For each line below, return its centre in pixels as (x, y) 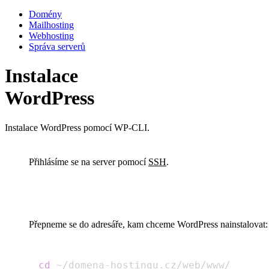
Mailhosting (51, 25)
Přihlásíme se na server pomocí (89, 162)
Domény (45, 14)
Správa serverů (57, 47)
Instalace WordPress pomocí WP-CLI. (77, 127)
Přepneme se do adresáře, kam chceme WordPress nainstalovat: (148, 224)
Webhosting (51, 36)
